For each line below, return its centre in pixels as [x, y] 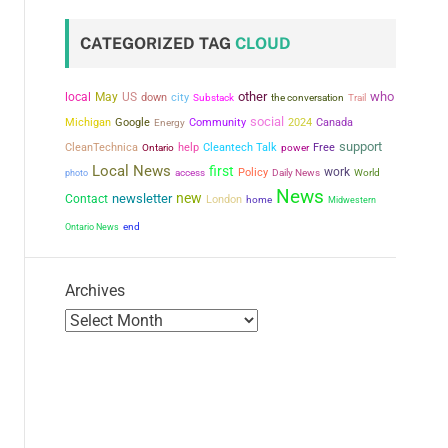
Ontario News [92, 226]
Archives [95, 290]
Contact [86, 199]
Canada [334, 122]
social [267, 121]
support [360, 146]
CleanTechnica [101, 147]
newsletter [142, 198]
